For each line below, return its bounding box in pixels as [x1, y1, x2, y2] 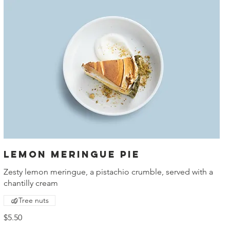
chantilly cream [3, 178, 58, 188]
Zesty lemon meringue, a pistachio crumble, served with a [3, 167, 213, 177]
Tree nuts [18, 196, 49, 205]
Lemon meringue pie [3, 148, 140, 161]
